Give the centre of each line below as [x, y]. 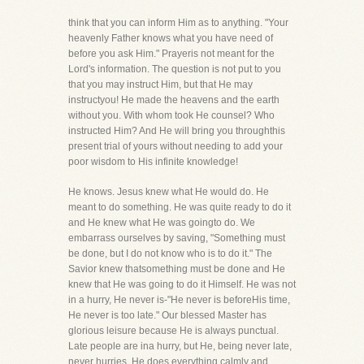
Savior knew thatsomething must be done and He [177, 269]
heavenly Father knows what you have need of [171, 38]
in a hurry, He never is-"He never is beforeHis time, [179, 300]
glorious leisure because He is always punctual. [173, 331]
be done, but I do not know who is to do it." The [170, 253]
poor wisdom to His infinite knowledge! [153, 162]
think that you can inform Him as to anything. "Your [178, 23]
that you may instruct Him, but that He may [160, 84]
